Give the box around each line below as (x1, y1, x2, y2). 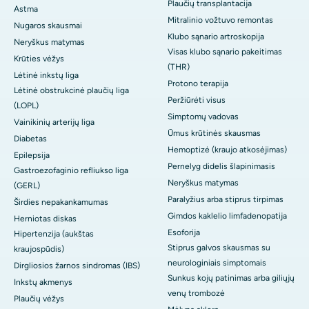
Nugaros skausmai (14, 21, 82, 31)
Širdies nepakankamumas (14, 197, 108, 208)
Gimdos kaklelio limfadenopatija (168, 211, 287, 221)
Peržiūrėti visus (168, 95, 226, 106)
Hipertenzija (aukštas (14, 229, 94, 239)
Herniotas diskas (14, 214, 77, 224)
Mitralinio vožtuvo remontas (168, 15, 273, 26)
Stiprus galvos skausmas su (168, 243, 270, 253)
